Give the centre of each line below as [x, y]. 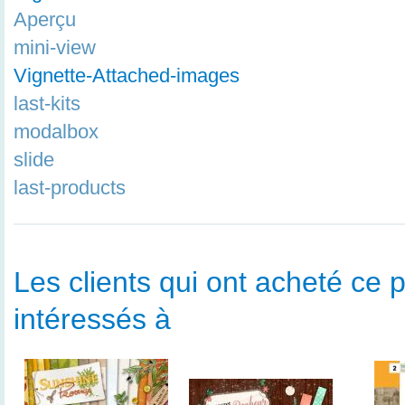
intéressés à [92, 319]
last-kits [47, 103]
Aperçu [45, 19]
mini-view [55, 47]
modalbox [56, 131]
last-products [70, 187]
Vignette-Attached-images [127, 75]
